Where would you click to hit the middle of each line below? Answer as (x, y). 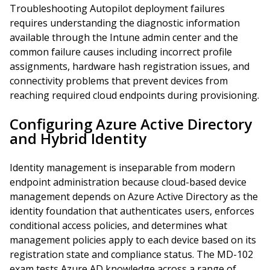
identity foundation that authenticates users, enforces (132, 211)
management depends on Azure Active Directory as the (134, 196)
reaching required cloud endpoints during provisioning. (134, 95)
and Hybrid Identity (78, 138)
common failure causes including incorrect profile (121, 52)
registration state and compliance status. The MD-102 (131, 254)
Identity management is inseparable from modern (122, 168)
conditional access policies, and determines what (118, 225)
